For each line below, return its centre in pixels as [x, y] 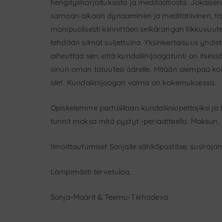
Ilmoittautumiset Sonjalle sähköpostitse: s [122, 147]
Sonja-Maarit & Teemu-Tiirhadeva [109, 197]
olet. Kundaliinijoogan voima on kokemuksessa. [133, 83]
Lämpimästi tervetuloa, [91, 172]
